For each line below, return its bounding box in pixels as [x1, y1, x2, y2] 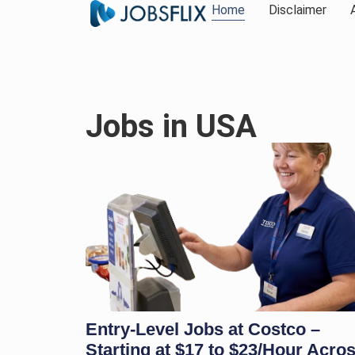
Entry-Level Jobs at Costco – [85, 319, 320, 339]
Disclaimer [268, 2, 326, 17]
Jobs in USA [85, 108, 257, 145]
